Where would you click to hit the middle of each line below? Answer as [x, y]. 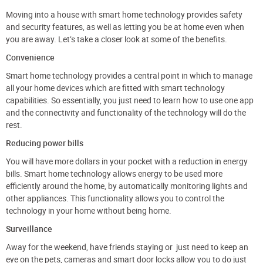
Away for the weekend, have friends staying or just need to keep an [127, 247]
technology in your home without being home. [89, 211]
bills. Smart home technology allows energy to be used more [114, 174]
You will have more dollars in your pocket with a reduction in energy [127, 162]
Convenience [32, 58]
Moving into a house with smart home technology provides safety [124, 15]
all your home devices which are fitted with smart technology [115, 88]
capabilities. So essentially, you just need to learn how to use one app [130, 101]
